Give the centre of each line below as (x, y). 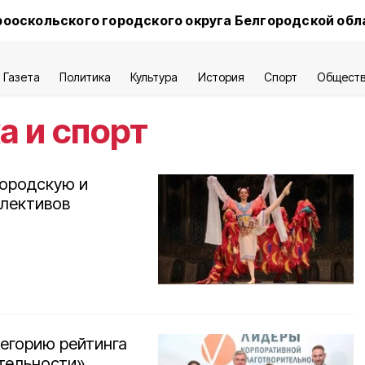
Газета (22, 77)
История (221, 77)
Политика (86, 77)
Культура (154, 77)
